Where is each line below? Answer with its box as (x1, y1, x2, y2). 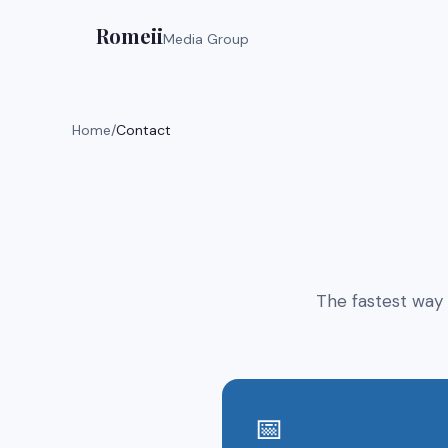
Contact (116, 121, 171, 139)
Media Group (163, 30, 249, 48)
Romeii (96, 22, 163, 49)
